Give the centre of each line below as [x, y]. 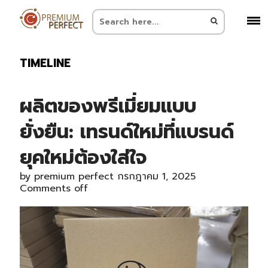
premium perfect [74, 176]
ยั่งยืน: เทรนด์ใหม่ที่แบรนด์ [127, 132]
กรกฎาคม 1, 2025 [156, 176]
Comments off [54, 188]
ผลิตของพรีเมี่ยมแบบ [108, 106]
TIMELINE [45, 63]
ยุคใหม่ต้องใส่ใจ [83, 158]
